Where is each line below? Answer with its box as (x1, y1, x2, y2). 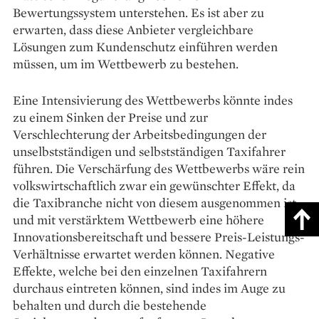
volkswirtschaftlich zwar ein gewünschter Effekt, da (13, 177, 296, 194)
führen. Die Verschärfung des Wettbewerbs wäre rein (13, 160, 305, 177)
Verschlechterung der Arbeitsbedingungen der (13, 126, 266, 143)
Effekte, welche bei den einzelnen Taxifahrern (13, 263, 267, 280)
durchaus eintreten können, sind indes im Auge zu (13, 280, 286, 297)
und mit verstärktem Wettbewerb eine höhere (13, 211, 264, 229)
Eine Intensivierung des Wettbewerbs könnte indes (13, 92, 293, 109)
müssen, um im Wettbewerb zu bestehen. (13, 56, 239, 73)
